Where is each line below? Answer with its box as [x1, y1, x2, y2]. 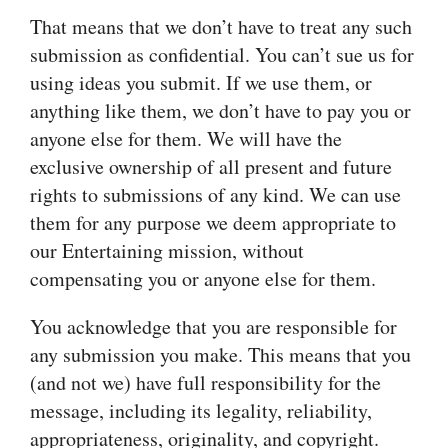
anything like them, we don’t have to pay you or [30, 97, 411, 124]
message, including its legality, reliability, [30, 397, 372, 424]
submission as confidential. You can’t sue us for [30, 41, 414, 68]
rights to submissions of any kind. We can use [30, 181, 401, 208]
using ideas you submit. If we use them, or [30, 69, 372, 96]
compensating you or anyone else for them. [30, 265, 376, 292]
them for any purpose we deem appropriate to [30, 209, 396, 236]
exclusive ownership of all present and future [30, 153, 392, 180]
